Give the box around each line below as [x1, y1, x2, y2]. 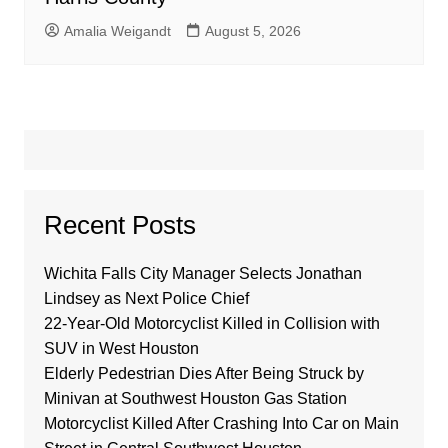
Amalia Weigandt [63, 23, 171, 40]
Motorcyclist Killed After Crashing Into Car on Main [43, 415, 399, 433]
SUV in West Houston [43, 340, 199, 358]
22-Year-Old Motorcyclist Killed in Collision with [43, 315, 380, 333]
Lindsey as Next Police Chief [43, 290, 249, 308]
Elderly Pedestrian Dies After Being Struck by [43, 365, 364, 383]
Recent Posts [43, 210, 196, 241]
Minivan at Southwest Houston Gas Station [43, 390, 347, 408]
